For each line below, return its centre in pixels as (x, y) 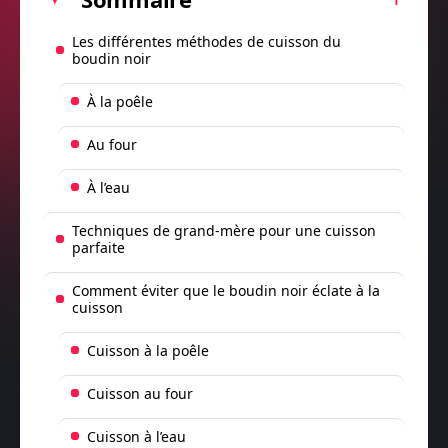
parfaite (98, 247)
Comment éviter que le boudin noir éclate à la (226, 290)
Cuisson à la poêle (148, 350)
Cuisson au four (140, 393)
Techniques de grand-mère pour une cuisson (224, 230)
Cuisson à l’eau (136, 436)
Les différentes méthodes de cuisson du (206, 41)
